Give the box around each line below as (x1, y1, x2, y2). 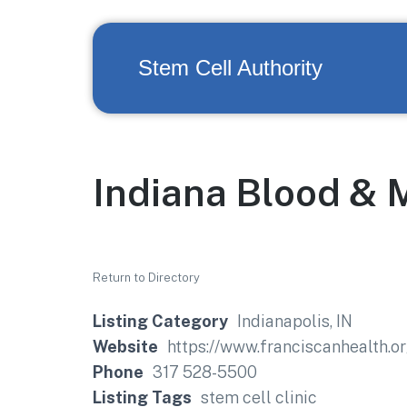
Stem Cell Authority (138, 55, 323, 80)
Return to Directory (93, 271, 200, 284)
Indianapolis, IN (237, 312, 352, 331)
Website (93, 337, 158, 356)
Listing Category (93, 312, 228, 331)
